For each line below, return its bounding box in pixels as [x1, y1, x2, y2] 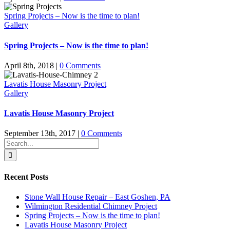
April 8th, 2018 [4, 61, 54, 70]
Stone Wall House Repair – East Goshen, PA [25, 193, 170, 201]
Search [4, 138, 26, 147]
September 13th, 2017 [4, 129, 75, 138]
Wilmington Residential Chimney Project [25, 202, 157, 210]
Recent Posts [4, 172, 48, 181]
